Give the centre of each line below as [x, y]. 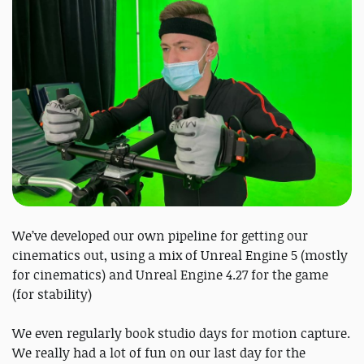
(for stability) [52, 295]
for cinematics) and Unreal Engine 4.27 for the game [170, 275]
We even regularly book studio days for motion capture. [181, 334]
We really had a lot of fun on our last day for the [159, 353]
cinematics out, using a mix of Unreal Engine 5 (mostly [180, 256]
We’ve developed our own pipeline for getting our [160, 236]
